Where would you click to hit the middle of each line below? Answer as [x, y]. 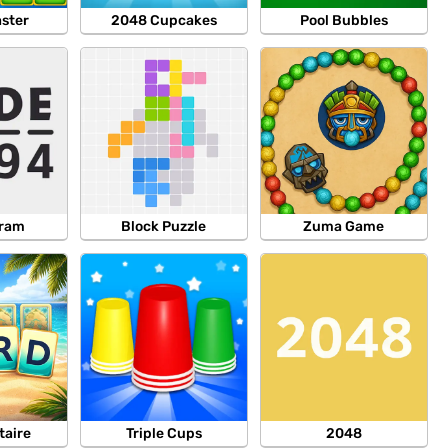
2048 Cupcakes [163, 21]
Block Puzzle [164, 227]
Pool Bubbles [343, 21]
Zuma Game [344, 227]
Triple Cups [163, 433]
